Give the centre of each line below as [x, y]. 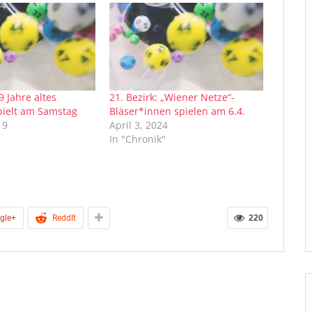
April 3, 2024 [139, 125]
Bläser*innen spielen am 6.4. [178, 111]
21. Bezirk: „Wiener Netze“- [172, 97]
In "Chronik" [138, 139]
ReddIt [64, 218]
